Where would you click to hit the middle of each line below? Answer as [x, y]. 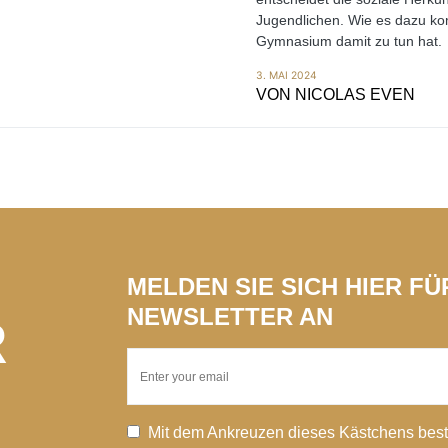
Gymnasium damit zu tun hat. [348, 41]
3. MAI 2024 [286, 75]
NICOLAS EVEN [354, 94]
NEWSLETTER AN [230, 316]
